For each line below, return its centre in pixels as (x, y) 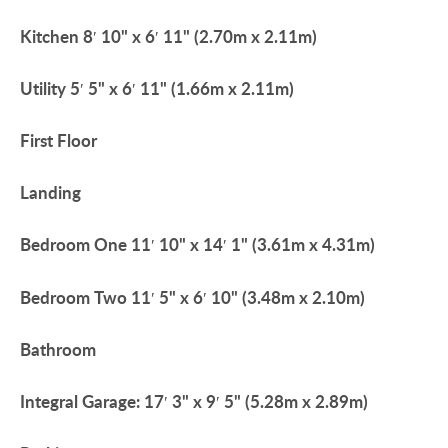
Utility (43, 88)
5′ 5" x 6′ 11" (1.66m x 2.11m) (182, 88)
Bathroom (58, 349)
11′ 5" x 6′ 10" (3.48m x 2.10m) (248, 297)
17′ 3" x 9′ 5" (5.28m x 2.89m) (256, 401)
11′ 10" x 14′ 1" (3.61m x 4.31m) (253, 245)
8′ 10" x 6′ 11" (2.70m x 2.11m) (200, 36)
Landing (50, 193)
